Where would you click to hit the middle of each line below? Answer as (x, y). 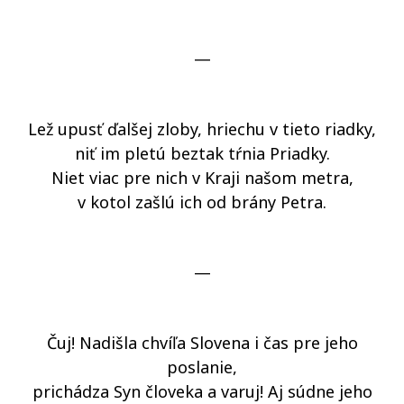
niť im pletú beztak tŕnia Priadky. (202, 153)
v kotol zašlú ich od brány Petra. (202, 202)
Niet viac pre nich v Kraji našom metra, (202, 178)
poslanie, (202, 367)
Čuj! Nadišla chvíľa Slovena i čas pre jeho (202, 343)
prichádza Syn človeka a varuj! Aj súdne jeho (202, 391)
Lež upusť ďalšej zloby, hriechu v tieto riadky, (202, 129)
